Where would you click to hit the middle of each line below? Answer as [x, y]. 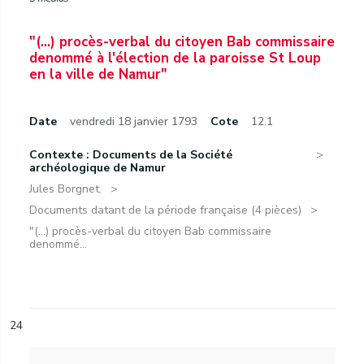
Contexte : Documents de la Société [131, 155]
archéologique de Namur [97, 168]
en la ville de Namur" [98, 74]
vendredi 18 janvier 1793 [134, 121]
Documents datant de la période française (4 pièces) [165, 210]
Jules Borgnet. [65, 189]
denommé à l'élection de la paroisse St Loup [175, 58]
